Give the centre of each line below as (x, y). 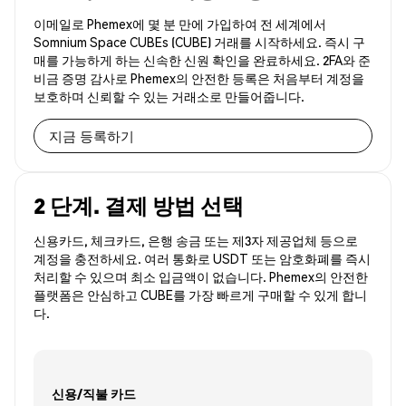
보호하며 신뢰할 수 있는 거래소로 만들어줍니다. (169, 97)
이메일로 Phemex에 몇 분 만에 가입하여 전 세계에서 (180, 24)
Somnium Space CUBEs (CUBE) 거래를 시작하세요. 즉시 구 (199, 42)
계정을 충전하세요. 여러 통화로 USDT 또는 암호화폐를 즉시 (202, 259)
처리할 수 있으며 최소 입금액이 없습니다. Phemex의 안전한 (201, 277)
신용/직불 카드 (94, 393)
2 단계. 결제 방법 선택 (139, 206)
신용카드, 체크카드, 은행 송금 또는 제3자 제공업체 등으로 (196, 241)
